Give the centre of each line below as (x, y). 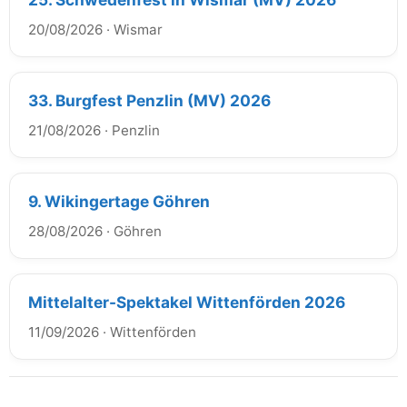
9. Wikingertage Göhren (119, 201)
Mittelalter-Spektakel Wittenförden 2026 (187, 302)
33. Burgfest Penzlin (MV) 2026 (149, 100)
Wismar (138, 29)
